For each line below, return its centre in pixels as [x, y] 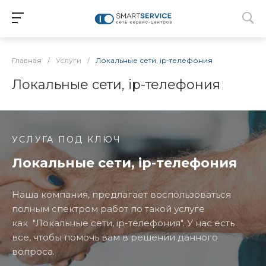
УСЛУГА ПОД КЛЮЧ [67, 140]
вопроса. [33, 251]
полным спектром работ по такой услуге [108, 209]
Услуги [69, 60]
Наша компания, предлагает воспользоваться [121, 194]
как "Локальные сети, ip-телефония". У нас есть [123, 223]
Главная [27, 60]
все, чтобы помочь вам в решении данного [115, 237]
